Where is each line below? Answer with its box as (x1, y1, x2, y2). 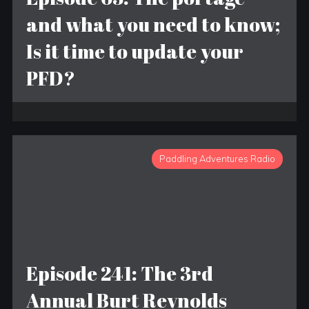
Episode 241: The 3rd (26, 260, 213, 286)
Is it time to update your (26, 38, 243, 64)
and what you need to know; (26, 11, 280, 37)
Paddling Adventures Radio (159, 153, 276, 164)
